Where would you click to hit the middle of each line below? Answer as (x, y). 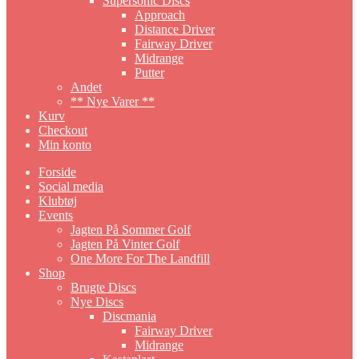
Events (56, 215)
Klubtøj (58, 201)
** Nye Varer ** (113, 101)
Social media (71, 186)
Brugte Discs (103, 287)
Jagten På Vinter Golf (125, 244)
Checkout (63, 130)
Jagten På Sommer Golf (131, 230)
